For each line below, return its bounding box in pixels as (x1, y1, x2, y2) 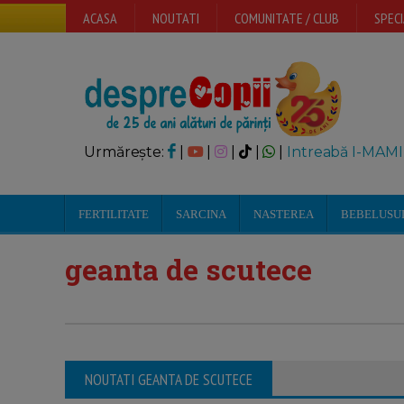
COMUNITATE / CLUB (234, 9, 339, 27)
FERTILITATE (78, 207, 149, 221)
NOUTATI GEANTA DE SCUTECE (85, 370, 252, 390)
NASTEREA (253, 207, 314, 221)
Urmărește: (84, 143, 168, 161)
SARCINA (176, 207, 226, 221)
